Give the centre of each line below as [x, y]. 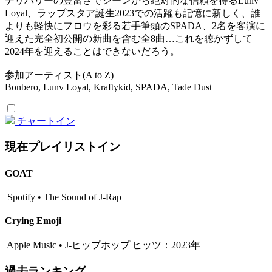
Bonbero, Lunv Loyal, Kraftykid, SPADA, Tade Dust [108, 87]
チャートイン [46, 121]
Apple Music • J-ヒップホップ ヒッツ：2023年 [103, 245]
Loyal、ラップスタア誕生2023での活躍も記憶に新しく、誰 [133, 13]
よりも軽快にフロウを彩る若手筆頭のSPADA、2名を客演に [135, 25]
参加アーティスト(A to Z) [59, 75]
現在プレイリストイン [63, 147]
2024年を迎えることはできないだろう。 [92, 51]
